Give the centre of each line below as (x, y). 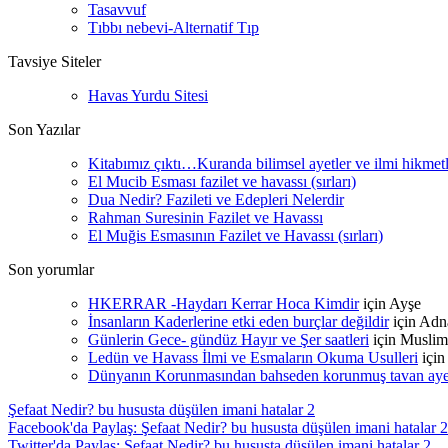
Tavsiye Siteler (54, 61)
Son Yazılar (44, 129)
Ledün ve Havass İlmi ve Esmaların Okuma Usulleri (253, 357)
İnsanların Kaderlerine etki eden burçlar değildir (238, 321)
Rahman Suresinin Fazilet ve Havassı (205, 217)
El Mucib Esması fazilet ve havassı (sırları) (222, 181)
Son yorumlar (51, 269)
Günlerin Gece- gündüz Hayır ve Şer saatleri (228, 339)
